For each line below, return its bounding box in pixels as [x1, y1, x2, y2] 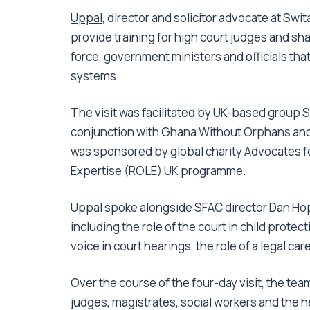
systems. [71, 67, 120, 84]
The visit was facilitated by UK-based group [71, 104, 302, 120]
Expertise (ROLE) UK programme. [71, 162, 246, 179]
